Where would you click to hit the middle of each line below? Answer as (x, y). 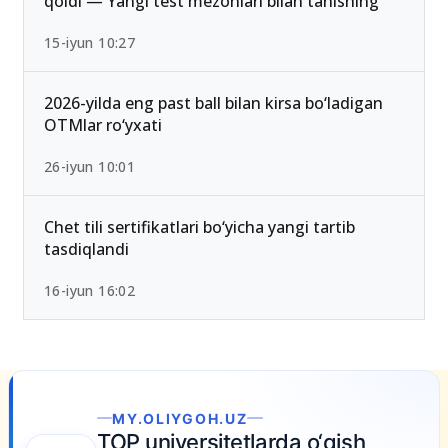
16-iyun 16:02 (90, 291)
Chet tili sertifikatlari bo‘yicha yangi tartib (199, 227)
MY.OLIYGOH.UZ (136, 418)
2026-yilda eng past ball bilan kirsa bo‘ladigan (213, 103)
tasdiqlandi (86, 249)
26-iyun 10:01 (90, 167)
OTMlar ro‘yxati (103, 125)
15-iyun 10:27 (90, 43)
